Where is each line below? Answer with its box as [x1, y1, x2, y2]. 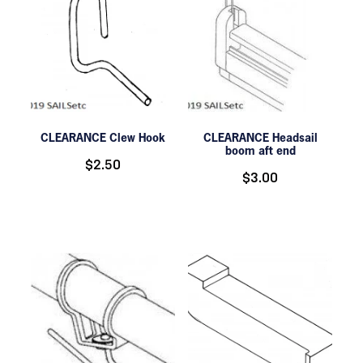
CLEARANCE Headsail [203, 130, 318, 146]
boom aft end [224, 143, 296, 159]
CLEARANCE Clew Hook [41, 130, 165, 146]
